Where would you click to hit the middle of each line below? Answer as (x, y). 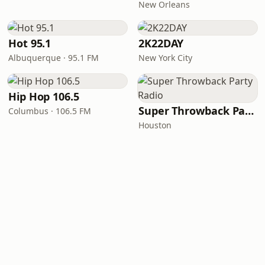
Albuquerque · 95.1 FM (54, 58)
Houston (155, 125)
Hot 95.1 (30, 43)
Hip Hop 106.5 (44, 96)
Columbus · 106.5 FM (50, 111)
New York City (165, 58)
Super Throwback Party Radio (250, 111)
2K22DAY (161, 43)
